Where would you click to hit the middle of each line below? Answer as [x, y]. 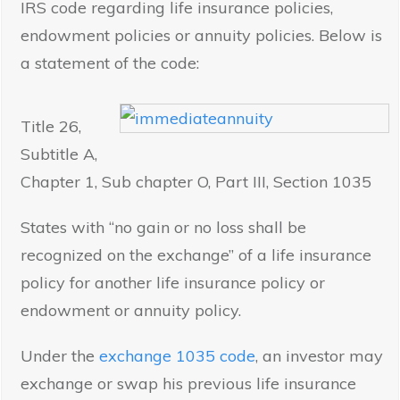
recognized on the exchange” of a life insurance [196, 255]
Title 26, [51, 127]
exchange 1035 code [177, 356]
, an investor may [319, 356]
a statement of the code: [110, 63]
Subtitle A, [59, 154]
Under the [60, 356]
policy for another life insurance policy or [173, 283]
